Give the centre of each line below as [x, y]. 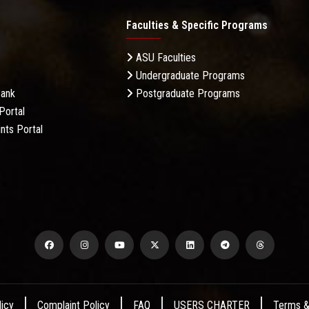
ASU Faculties [165, 58]
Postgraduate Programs [187, 94]
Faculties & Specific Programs [197, 26]
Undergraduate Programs [189, 76]
